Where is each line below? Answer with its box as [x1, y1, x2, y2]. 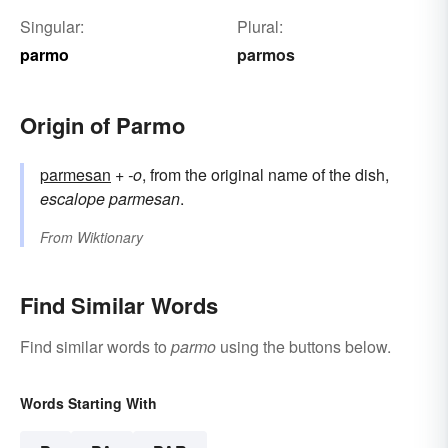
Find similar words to [20, 335, 171, 359]
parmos [236, 43, 295, 67]
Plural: [236, 15, 283, 39]
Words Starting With [20, 393, 157, 414]
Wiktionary [77, 227, 143, 248]
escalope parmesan [40, 187, 180, 211]
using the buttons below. [216, 335, 391, 359]
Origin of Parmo [20, 109, 185, 142]
